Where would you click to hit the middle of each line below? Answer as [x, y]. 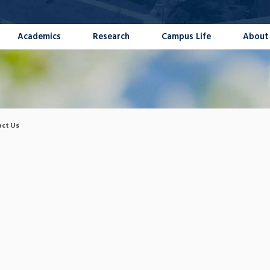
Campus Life [186, 37]
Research [111, 37]
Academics [39, 37]
